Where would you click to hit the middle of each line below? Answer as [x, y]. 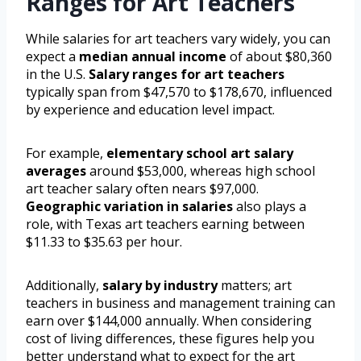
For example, [66, 154]
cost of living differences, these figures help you [170, 339]
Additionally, [64, 286]
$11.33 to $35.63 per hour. [104, 242]
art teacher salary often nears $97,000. [142, 189]
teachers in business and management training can [180, 303]
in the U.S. [57, 75]
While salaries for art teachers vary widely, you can [178, 39]
